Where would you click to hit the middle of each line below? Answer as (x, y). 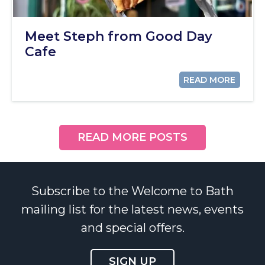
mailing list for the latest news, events (132, 209)
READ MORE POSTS (132, 137)
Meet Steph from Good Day (119, 36)
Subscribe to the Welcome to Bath (132, 191)
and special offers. (132, 227)
